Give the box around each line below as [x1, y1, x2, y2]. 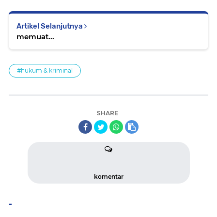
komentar [93, 172, 124, 180]
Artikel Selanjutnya [16, 21, 84, 31]
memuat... [16, 31, 54, 41]
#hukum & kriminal [17, 66, 73, 74]
